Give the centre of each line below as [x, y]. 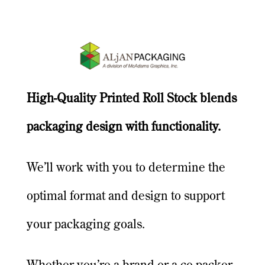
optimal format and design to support [125, 197]
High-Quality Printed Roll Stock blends [131, 99]
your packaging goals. [85, 225]
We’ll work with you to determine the [126, 169]
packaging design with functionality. [123, 128]
